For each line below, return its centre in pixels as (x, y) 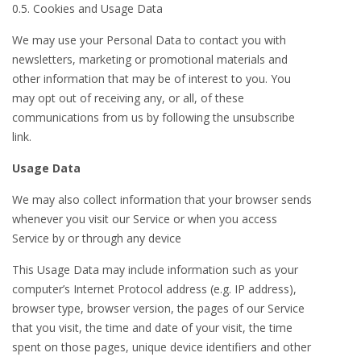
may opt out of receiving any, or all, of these (128, 98)
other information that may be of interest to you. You (151, 79)
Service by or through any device (97, 238)
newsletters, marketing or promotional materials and (150, 59)
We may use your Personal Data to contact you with (149, 40)
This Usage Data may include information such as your (155, 270)
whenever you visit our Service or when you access (145, 219)
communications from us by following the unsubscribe (154, 117)
